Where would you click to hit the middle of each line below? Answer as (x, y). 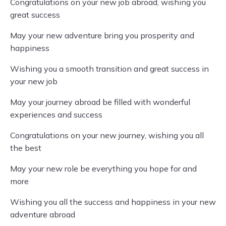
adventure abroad (43, 214)
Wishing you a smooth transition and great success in (109, 69)
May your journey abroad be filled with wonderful (100, 102)
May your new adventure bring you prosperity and (102, 35)
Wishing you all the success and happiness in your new (113, 202)
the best (26, 148)
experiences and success (56, 115)
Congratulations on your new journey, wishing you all (107, 135)
